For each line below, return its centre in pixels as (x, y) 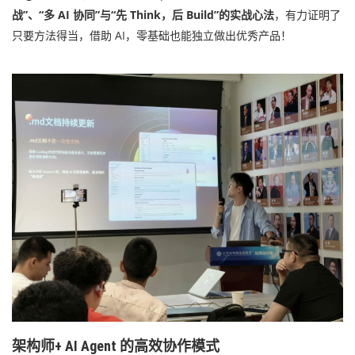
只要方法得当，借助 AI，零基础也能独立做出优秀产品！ (152, 35)
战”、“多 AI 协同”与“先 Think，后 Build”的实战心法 (143, 14)
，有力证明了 (307, 14)
